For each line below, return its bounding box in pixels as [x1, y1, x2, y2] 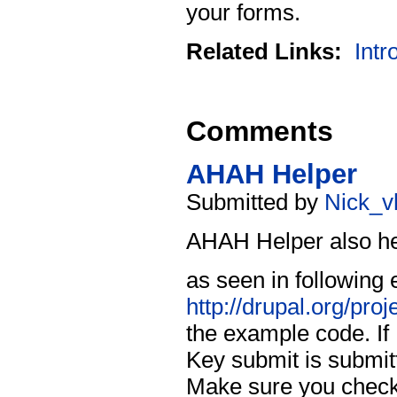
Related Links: [186, 38, 348, 66]
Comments [186, 115, 333, 148]
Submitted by [186, 189, 324, 216]
